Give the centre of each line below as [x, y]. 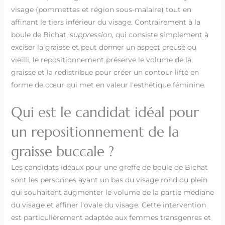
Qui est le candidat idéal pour [105, 112]
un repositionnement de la [95, 132]
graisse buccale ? [62, 151]
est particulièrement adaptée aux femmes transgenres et [111, 217]
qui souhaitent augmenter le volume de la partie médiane [112, 192]
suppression [91, 34]
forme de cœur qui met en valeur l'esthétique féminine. [108, 85]
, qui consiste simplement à [160, 34]
